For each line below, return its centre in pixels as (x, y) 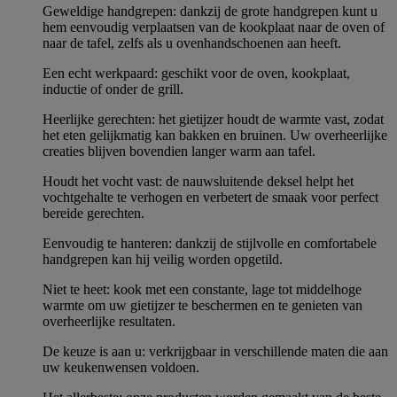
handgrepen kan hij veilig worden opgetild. (163, 260)
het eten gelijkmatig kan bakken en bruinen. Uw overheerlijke (215, 136)
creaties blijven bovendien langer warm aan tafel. (179, 152)
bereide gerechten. (93, 214)
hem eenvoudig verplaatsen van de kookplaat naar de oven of (214, 27)
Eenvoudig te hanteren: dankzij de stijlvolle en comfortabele (210, 244)
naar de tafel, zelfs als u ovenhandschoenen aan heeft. (192, 43)
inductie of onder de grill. (113, 90)
